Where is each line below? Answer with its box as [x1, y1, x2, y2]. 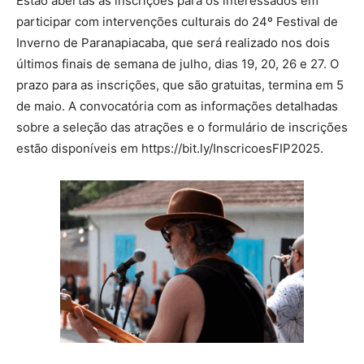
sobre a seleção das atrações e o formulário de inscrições [16, 119, 348, 136]
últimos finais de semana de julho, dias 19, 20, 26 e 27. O [16, 56, 339, 72]
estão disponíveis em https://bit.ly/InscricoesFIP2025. [16, 141, 323, 157]
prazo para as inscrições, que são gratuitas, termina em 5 [16, 77, 344, 93]
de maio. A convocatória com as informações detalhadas [16, 98, 338, 115]
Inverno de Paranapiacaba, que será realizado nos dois [16, 35, 330, 51]
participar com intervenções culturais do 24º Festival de [16, 14, 338, 30]
